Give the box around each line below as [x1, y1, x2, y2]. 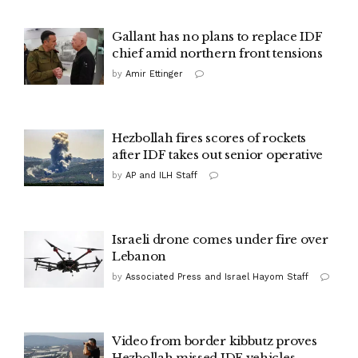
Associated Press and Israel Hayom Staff [125, 271, 308, 282]
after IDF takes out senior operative [112, 146, 324, 162]
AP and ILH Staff [125, 169, 197, 181]
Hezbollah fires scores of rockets [112, 129, 307, 145]
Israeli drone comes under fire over [112, 231, 328, 247]
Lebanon [112, 248, 166, 264]
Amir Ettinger [125, 68, 183, 79]
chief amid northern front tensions [112, 45, 323, 61]
